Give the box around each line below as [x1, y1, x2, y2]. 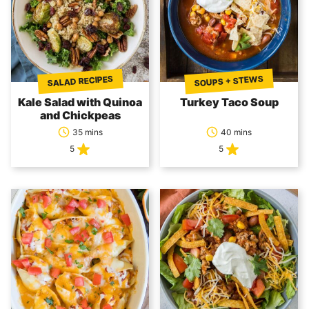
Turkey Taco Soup [179, 95, 279, 109]
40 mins [221, 126, 252, 137]
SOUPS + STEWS [194, 73, 264, 89]
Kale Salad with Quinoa [18, 95, 142, 109]
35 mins [72, 126, 103, 137]
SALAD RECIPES [47, 73, 113, 89]
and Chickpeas [39, 108, 121, 122]
